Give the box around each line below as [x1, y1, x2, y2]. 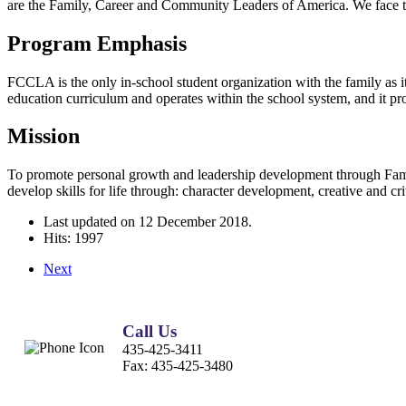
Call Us [122, 322, 177, 342]
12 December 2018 [139, 214, 248, 230]
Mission [7, 124, 80, 149]
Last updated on [43, 214, 139, 230]
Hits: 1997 [43, 230, 103, 246]
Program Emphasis [7, 31, 187, 55]
